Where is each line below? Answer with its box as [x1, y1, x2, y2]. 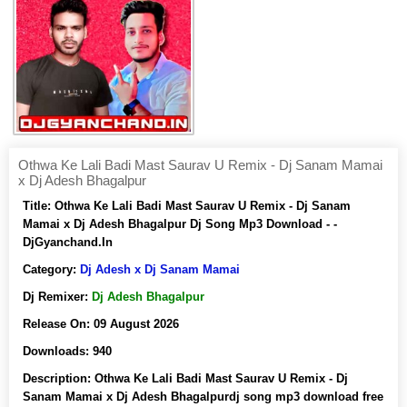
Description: [23, 372, 94, 385]
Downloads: [23, 344, 93, 358]
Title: [23, 199, 55, 213]
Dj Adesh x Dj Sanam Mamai [80, 263, 240, 276]
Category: [23, 263, 80, 276]
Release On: [23, 317, 94, 331]
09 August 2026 [94, 317, 179, 331]
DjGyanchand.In [23, 235, 113, 249]
